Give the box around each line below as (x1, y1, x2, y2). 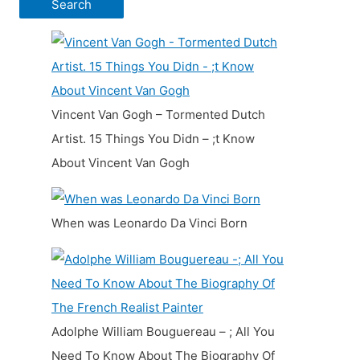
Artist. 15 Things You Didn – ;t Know (51, 130, 255, 146)
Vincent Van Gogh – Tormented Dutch (51, 106, 265, 122)
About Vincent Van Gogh (51, 154, 190, 170)
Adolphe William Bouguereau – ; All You (51, 323, 275, 339)
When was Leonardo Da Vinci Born (51, 215, 247, 231)
